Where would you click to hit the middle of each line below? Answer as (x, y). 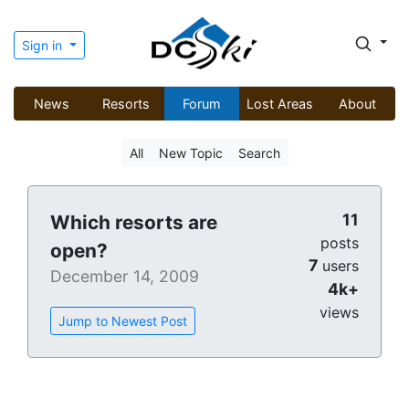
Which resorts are (134, 223)
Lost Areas (279, 104)
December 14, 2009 (125, 277)
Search (259, 153)
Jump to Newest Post (123, 321)
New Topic (190, 153)
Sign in (44, 45)
